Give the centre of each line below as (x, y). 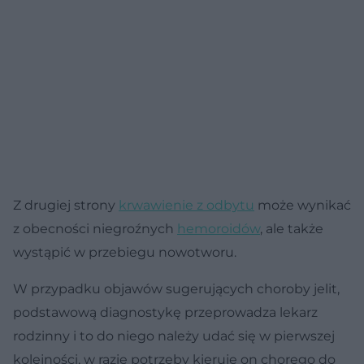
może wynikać (303, 205)
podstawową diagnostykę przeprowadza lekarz (165, 312)
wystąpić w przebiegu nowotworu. (125, 252)
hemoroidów (219, 228)
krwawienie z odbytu (186, 205)
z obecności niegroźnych (95, 228)
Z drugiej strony (66, 205)
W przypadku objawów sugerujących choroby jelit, (176, 288)
